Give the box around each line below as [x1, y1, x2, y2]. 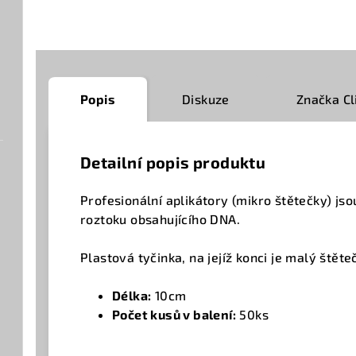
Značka [296, 91, 340, 107]
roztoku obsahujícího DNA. [80, 211, 247, 227]
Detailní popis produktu [80, 153, 266, 172]
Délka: [112, 288, 152, 304]
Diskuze [182, 91, 230, 107]
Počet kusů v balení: [112, 307, 236, 323]
